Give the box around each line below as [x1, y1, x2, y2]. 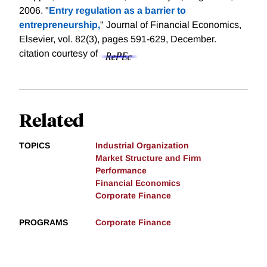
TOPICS [19, 141, 50, 151]
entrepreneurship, [19, 20, 100, 30]
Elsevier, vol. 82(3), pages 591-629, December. [19, 34, 216, 45]
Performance [95, 166, 147, 176]
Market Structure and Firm [95, 153, 201, 163]
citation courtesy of [19, 48, 100, 59]
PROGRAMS [19, 218, 68, 228]
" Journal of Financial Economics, [100, 20, 241, 30]
